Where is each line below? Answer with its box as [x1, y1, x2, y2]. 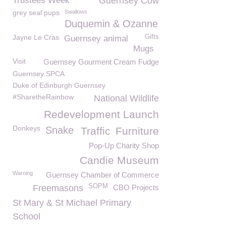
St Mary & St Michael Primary [13, 198, 131, 208]
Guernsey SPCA [13, 70, 65, 78]
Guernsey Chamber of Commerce [46, 171, 159, 179]
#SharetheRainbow [13, 93, 74, 101]
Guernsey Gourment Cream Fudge [43, 58, 159, 66]
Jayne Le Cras [13, 33, 59, 41]
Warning [13, 170, 33, 176]
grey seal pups [13, 9, 60, 17]
